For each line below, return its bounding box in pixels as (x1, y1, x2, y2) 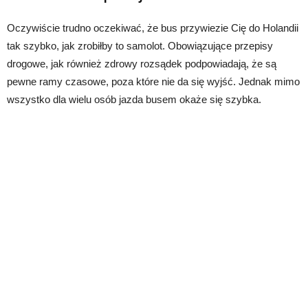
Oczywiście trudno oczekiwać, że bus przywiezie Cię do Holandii (7, 22, 298, 34)
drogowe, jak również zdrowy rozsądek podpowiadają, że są (7, 58, 276, 70)
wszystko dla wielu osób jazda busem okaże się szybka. (7, 93, 261, 106)
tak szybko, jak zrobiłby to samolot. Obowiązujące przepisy (7, 40, 273, 52)
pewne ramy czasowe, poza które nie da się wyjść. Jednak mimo (7, 76, 300, 88)
